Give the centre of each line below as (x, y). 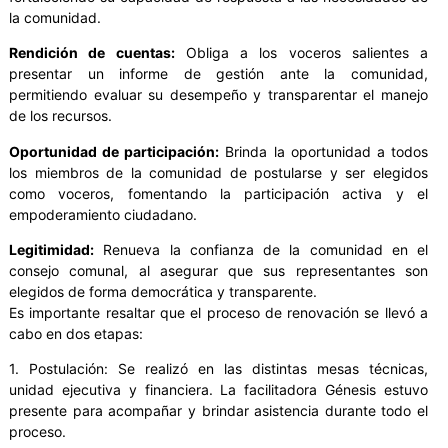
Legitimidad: (51, 249)
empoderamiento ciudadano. (103, 214)
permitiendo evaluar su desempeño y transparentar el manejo (218, 95)
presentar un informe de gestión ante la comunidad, (218, 74)
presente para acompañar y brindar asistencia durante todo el (218, 411)
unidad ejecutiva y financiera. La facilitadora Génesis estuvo (218, 390)
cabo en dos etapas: (76, 333)
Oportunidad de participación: (114, 151)
